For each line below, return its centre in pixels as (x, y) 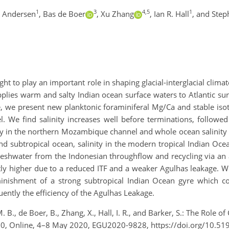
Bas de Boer (64, 14)
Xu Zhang (117, 14)
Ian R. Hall (171, 14)
